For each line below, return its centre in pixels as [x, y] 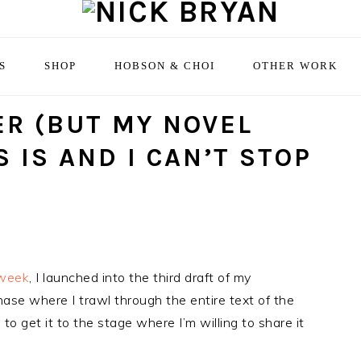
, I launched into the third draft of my [140, 277]
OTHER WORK [295, 66]
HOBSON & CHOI [165, 66]
